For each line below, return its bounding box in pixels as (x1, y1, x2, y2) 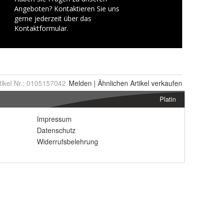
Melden (69, 78, 92, 88)
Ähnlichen (98, 78, 128, 88)
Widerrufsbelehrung (37, 137, 98, 146)
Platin (160, 94, 176, 104)
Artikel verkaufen (128, 78, 182, 88)
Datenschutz (37, 125, 76, 135)
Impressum (37, 114, 72, 124)
